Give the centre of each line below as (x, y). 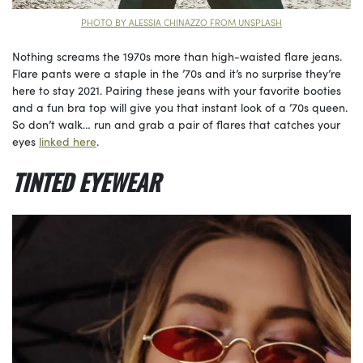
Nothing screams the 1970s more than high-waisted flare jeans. (177, 56)
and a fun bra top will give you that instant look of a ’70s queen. (180, 107)
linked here (68, 141)
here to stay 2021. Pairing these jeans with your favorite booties (177, 90)
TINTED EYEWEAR (89, 182)
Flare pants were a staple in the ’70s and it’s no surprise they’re (177, 73)
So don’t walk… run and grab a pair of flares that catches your (176, 124)
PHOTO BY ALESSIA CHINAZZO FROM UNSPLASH (181, 22)
